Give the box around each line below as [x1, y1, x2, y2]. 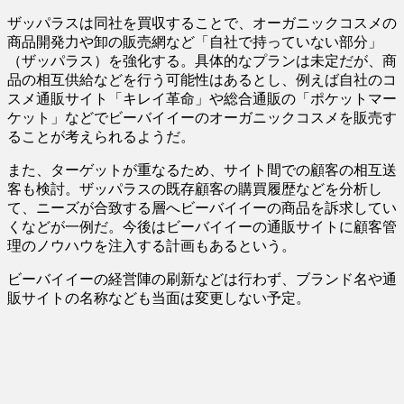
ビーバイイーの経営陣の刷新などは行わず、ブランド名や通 [7, 271, 397, 287]
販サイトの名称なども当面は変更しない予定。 [7, 289, 310, 306]
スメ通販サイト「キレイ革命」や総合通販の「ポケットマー [7, 90, 397, 106]
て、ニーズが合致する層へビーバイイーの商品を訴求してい [7, 199, 397, 216]
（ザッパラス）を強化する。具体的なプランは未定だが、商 [7, 52, 397, 69]
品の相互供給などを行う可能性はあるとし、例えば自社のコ [7, 71, 397, 87]
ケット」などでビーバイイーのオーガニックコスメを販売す [7, 109, 397, 125]
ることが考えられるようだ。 [7, 128, 195, 144]
